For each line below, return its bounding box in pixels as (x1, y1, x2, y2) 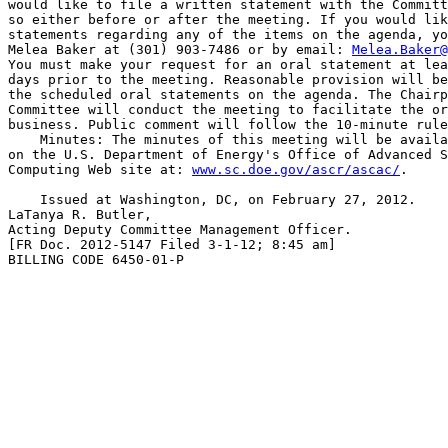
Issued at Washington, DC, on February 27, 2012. (8, 192, 416, 207)
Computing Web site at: (8, 162, 192, 177)
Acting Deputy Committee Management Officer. (8, 222, 352, 237)
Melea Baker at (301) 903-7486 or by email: (8, 42, 352, 57)
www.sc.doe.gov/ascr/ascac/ (192, 162, 400, 177)
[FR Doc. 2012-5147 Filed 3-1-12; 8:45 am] (8, 237, 336, 252)
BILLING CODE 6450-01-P (8, 252, 184, 267)
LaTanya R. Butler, (8, 207, 152, 222)
